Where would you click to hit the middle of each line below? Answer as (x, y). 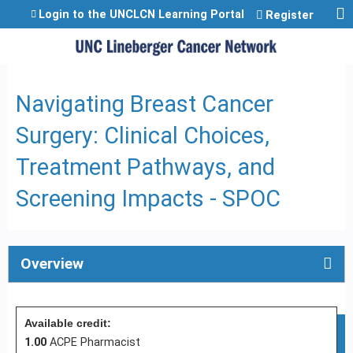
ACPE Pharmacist (95, 343)
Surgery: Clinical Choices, (143, 136)
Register (290, 15)
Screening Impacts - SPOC (148, 199)
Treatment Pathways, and (145, 167)
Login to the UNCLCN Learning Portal (141, 15)
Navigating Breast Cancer (145, 104)
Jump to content (176, 9)
